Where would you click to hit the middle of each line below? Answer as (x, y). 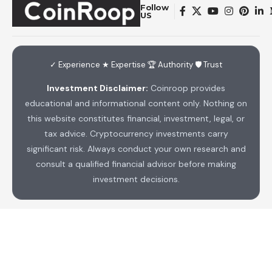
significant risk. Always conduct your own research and (136, 148)
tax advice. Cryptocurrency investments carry (136, 133)
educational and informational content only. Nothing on (136, 103)
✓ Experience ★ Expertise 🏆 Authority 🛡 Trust (136, 64)
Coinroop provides (187, 88)
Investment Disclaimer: (97, 88)
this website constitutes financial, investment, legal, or (136, 118)
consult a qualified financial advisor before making (136, 164)
